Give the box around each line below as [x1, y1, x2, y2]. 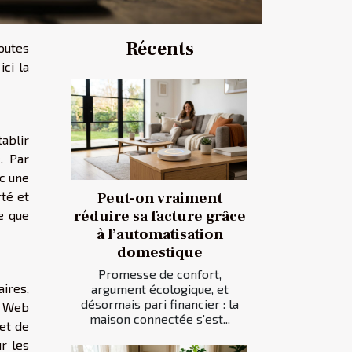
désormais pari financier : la [81, 295, 239, 311]
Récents [126, 37, 194, 62]
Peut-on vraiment [97, 188, 222, 207]
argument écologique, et [91, 280, 229, 296]
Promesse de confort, [98, 266, 222, 281]
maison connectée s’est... [90, 310, 230, 326]
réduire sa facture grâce [74, 206, 246, 225]
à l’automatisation [96, 224, 224, 244]
